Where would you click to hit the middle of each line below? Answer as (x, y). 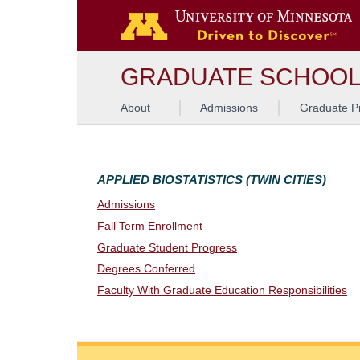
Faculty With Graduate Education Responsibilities (222, 291)
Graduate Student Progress (167, 247)
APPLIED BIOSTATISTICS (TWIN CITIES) (212, 180)
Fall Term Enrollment (150, 226)
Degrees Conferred (146, 269)
